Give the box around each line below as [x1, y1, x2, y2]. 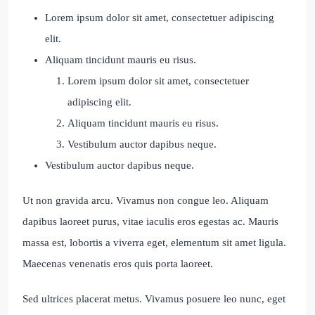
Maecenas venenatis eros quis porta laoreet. [22, 258, 213, 270]
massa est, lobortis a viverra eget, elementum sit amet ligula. [22, 237, 286, 249]
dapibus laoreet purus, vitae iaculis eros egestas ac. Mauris [22, 216, 278, 228]
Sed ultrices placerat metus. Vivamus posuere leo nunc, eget [22, 293, 285, 305]
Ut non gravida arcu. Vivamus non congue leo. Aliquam [22, 195, 269, 207]
